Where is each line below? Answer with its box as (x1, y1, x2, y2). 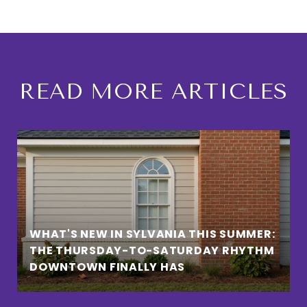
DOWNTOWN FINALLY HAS (29, 259, 185, 275)
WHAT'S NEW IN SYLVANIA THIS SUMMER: (29, 226, 275, 243)
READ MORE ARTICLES (19, 79, 288, 105)
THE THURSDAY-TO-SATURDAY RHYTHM (29, 243, 275, 259)
